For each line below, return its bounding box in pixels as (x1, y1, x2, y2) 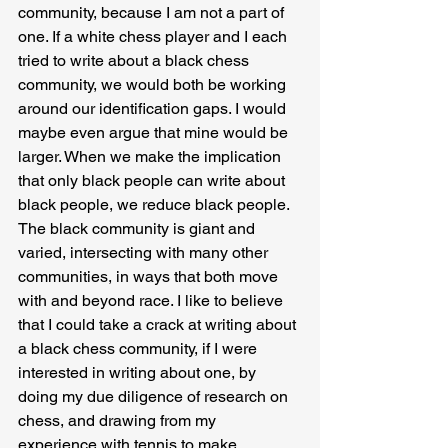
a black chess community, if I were (18, 338, 261, 358)
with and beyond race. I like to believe (18, 290, 287, 310)
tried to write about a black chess (18, 50, 253, 70)
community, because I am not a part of (18, 2, 288, 22)
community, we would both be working (18, 74, 290, 94)
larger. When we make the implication (18, 146, 285, 166)
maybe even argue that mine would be (18, 122, 292, 142)
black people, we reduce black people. (18, 194, 293, 214)
